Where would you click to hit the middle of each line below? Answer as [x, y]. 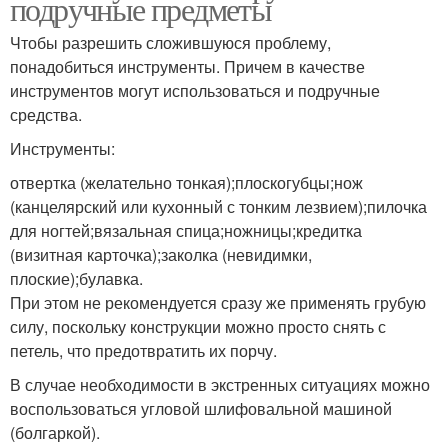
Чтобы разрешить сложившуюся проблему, [170, 42]
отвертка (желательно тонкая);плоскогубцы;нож [186, 182]
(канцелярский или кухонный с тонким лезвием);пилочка [218, 206]
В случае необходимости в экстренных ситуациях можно [220, 384]
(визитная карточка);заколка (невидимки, [161, 254]
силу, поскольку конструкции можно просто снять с [198, 326]
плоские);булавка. [76, 278]
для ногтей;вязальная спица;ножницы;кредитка [186, 230]
